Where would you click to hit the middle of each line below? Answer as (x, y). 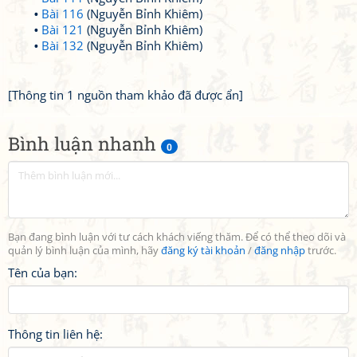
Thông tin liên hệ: (55, 334)
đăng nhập (280, 251)
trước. (321, 251)
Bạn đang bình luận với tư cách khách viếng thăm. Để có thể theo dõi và (177, 237)
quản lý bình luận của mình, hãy (84, 251)
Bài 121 (63, 29)
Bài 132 (63, 45)
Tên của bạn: (43, 273)
